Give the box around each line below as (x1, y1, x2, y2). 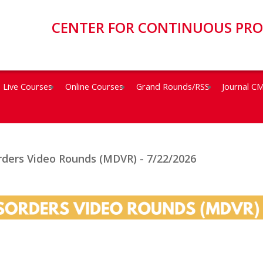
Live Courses (3, 80, 52, 92)
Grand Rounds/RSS (136, 80, 210, 92)
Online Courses (65, 80, 123, 92)
